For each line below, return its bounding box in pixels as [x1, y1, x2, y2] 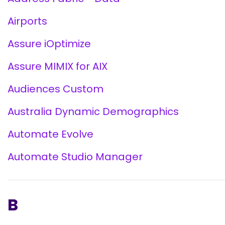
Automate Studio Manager [8, 150, 143, 164]
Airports [8, 14, 47, 28]
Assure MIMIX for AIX [8, 59, 107, 73]
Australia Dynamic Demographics [8, 104, 179, 119]
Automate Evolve [8, 127, 93, 141]
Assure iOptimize [8, 37, 91, 51]
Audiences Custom [8, 82, 103, 96]
